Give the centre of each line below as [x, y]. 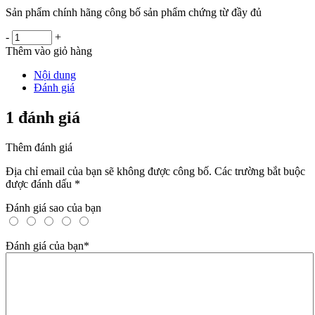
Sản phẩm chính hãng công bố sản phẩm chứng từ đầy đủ [134, 13]
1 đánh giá [43, 118]
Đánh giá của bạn [45, 246]
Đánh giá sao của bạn [53, 208]
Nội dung [55, 75]
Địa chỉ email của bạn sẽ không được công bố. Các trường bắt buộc [155, 172]
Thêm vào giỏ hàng [49, 51]
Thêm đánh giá [39, 148]
